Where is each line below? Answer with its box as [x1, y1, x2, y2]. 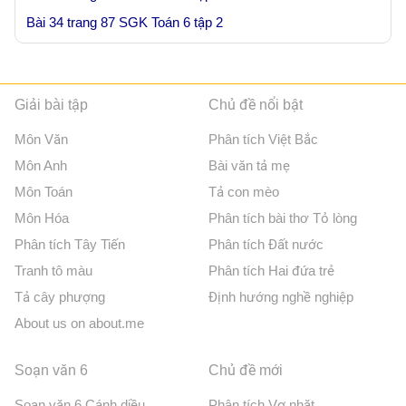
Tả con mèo [208, 184, 280, 200]
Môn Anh [14, 158, 67, 174]
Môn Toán [14, 184, 72, 200]
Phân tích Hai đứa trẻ [208, 263, 335, 279]
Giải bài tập [14, 97, 88, 113]
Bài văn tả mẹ [208, 158, 291, 174]
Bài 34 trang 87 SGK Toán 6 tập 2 [26, 14, 223, 31]
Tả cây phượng [14, 289, 105, 305]
